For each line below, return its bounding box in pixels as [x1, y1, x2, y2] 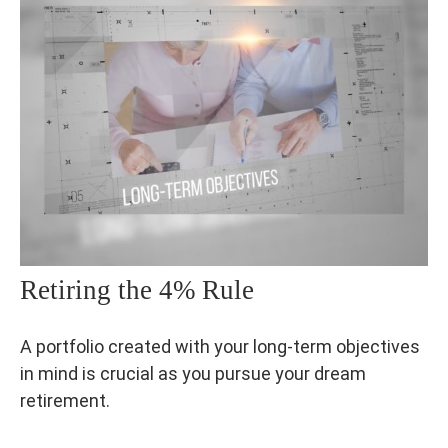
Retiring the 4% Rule [20, 275, 254, 306]
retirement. [20, 390, 110, 412]
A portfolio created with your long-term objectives [20, 336, 420, 358]
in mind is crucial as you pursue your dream [20, 363, 366, 385]
